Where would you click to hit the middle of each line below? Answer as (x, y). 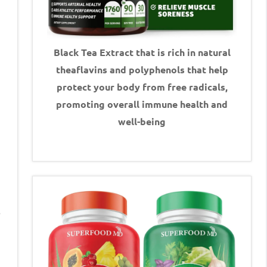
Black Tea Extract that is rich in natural (142, 52)
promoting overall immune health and (142, 104)
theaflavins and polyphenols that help (142, 69)
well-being (142, 121)
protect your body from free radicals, (142, 86)
